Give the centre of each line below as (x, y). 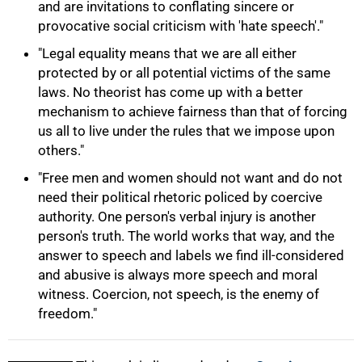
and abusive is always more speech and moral (178, 275)
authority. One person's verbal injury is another (177, 217)
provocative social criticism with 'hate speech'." (181, 26)
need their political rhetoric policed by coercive (180, 197)
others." (61, 150)
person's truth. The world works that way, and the (186, 236)
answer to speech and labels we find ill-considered (191, 255)
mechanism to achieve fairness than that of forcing (193, 112)
